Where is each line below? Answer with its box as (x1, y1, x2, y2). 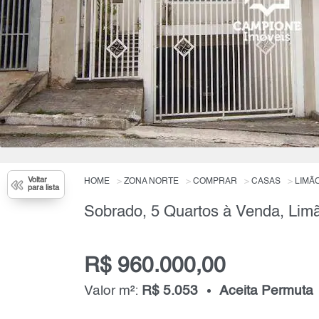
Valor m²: (83, 283, 142, 298)
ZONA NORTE (123, 177, 179, 187)
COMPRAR (192, 177, 237, 187)
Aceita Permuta (219, 283, 313, 298)
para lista (28, 184, 59, 193)
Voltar (28, 177, 47, 185)
